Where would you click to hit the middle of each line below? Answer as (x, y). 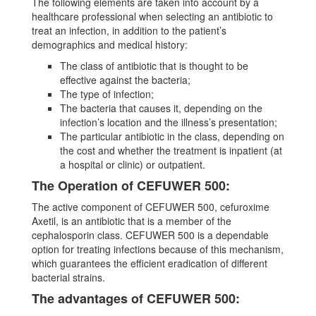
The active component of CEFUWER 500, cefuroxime (151, 207)
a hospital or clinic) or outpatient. (133, 165)
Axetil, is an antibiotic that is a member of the (132, 221)
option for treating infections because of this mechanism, (158, 249)
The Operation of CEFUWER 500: (131, 186)
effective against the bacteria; (125, 80)
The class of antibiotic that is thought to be (154, 66)
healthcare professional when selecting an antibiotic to (152, 17)
